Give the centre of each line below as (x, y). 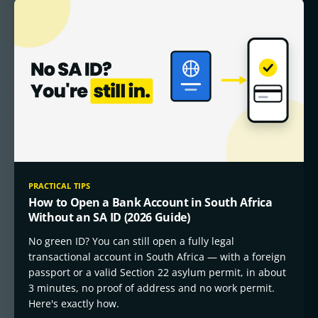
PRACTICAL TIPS (59, 185)
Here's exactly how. (74, 303)
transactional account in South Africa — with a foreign (157, 256)
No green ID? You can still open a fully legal (131, 241)
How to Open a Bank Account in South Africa (150, 202)
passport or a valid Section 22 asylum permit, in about (157, 272)
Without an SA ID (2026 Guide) (109, 217)
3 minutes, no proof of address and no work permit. (152, 287)
